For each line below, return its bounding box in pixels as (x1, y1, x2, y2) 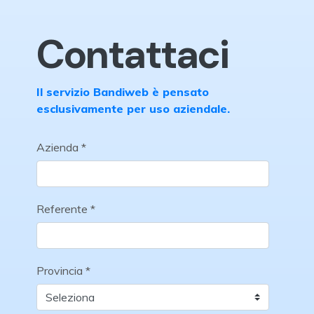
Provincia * (36, 264, 90, 278)
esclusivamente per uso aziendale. (36, 102, 230, 116)
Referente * (36, 202, 95, 216)
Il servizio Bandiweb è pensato (36, 85, 209, 99)
